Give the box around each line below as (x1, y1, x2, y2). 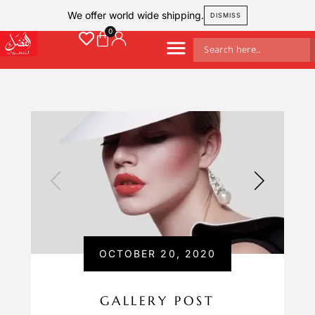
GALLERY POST (100, 292, 215, 309)
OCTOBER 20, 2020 (98, 247, 217, 259)
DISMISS (210, 11, 241, 19)
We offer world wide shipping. (67, 9, 205, 21)
